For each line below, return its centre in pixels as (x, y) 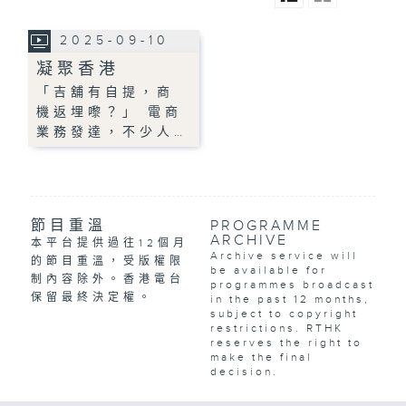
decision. (244, 372)
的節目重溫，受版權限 (107, 261)
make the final (261, 358)
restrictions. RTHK (276, 329)
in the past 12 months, (290, 300)
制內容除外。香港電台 (107, 280)
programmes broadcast (292, 285)
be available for (268, 271)
